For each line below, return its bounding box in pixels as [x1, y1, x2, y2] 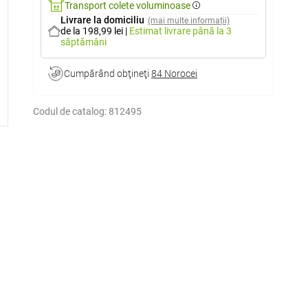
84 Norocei [151, 68, 197, 79]
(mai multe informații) [148, 16, 230, 25]
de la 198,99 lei [60, 25, 126, 36]
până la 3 [192, 25, 232, 36]
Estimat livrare [129, 25, 193, 36]
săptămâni [60, 36, 107, 47]
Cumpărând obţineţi [64, 68, 151, 79]
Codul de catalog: [33, 106, 107, 117]
